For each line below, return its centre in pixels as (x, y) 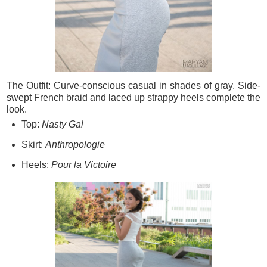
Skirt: (33, 145)
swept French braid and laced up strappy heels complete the (133, 98)
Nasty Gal (62, 125)
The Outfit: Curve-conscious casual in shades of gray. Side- (133, 86)
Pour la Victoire (83, 165)
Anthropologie (75, 145)
